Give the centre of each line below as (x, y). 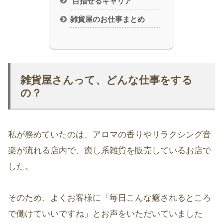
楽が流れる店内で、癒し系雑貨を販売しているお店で (110, 150)
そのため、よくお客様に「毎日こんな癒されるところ (110, 198)
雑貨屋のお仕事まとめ (108, 19)
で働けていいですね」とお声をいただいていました (105, 214)
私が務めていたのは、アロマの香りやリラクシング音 (110, 134)
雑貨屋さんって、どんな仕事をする (107, 80)
